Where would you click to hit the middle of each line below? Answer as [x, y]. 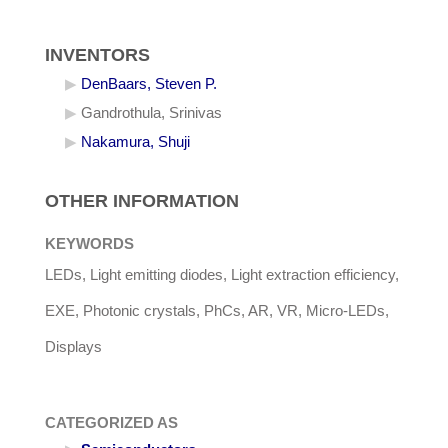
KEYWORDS [89, 244]
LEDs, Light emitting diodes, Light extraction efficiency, [222, 275]
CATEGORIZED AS [111, 423]
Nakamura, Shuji [135, 142]
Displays [73, 347]
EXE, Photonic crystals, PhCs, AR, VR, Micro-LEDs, [217, 311]
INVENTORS [97, 55]
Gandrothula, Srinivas [151, 113]
